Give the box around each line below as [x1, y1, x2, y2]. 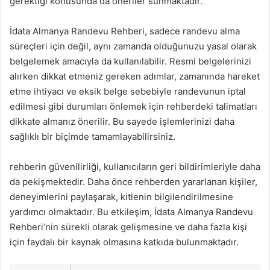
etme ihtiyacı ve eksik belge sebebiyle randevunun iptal [10, 86, 246, 97]
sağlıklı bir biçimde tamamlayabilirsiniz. [10, 131, 175, 142]
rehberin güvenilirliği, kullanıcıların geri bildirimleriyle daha [10, 161, 260, 172]
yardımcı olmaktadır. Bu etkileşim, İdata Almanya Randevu [10, 206, 253, 218]
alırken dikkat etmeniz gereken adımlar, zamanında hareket [10, 71, 260, 82]
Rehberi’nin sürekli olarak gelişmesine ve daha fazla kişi [10, 221, 247, 233]
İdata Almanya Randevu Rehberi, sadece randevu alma [10, 25, 240, 37]
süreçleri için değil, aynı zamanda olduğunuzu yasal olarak [10, 40, 257, 52]
